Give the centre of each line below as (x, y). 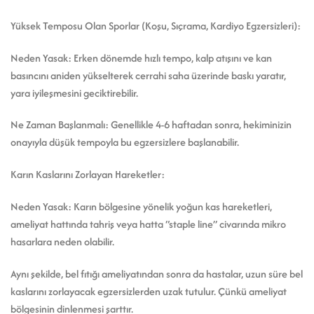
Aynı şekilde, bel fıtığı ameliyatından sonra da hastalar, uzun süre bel (157, 273)
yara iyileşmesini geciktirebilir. (74, 93)
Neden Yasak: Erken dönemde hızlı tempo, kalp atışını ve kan (141, 57)
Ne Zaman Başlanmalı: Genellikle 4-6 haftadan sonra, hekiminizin (151, 125)
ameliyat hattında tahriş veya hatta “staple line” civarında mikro (148, 224)
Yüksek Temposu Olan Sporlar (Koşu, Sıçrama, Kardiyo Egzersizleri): (156, 25)
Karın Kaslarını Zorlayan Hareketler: (88, 175)
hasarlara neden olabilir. (62, 241)
